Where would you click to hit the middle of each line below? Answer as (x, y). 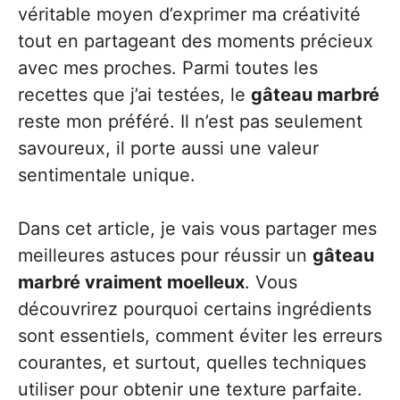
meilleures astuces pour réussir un (165, 256)
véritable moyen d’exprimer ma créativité (189, 15)
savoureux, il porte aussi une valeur (168, 149)
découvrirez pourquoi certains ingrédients (195, 309)
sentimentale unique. (107, 175)
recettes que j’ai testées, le (134, 95)
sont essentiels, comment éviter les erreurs (200, 336)
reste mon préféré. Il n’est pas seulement (190, 122)
